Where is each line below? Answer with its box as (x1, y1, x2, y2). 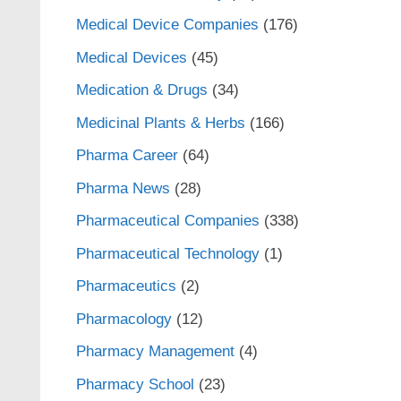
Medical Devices (75, 48, 187, 66)
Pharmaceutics (75, 277, 176, 294)
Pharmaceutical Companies (75, 212, 260, 229)
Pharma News (75, 179, 170, 197)
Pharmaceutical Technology (75, 244, 260, 262)
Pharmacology (75, 310, 172, 328)
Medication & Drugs (75, 81, 208, 98)
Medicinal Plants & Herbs (75, 114, 245, 132)
